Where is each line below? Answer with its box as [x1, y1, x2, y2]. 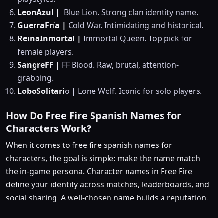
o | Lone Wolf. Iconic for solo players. [65, 86, 204, 97]
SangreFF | [18, 59, 60, 71]
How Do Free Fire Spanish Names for [6, 109, 181, 123]
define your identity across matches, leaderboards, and [6, 179, 209, 190]
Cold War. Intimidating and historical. [66, 20, 203, 31]
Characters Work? [6, 122, 91, 135]
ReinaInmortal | [18, 33, 81, 44]
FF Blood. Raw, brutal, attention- [60, 59, 179, 71]
